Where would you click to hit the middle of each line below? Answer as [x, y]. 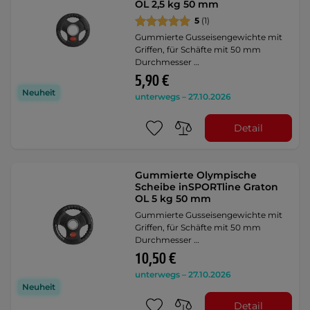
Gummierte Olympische [196, 175]
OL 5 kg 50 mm [173, 199]
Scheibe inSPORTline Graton [207, 187]
